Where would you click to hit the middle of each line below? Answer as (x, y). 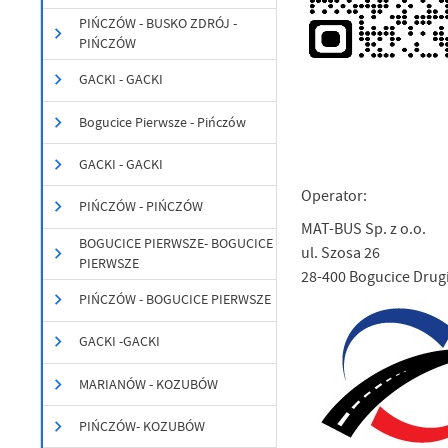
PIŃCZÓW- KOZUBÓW (142, 426)
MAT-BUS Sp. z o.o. (364, 228)
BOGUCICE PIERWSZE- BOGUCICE (176, 243)
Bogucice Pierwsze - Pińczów (163, 122)
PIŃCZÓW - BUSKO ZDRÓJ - (158, 23)
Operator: (336, 196)
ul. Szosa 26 (341, 252)
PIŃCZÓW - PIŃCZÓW (141, 207)
